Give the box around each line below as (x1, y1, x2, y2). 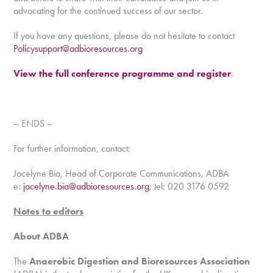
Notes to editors (13, 205, 84, 218)
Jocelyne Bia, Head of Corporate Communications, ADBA (13, 167, 230, 180)
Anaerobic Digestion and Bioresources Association (29, 255, 250, 268)
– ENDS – (13, 117, 53, 130)
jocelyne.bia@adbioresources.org (23, 180, 150, 193)
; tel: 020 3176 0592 (149, 180, 230, 193)
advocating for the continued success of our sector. (13, 4, 204, 17)
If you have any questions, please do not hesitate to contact (13, 29, 235, 42)
